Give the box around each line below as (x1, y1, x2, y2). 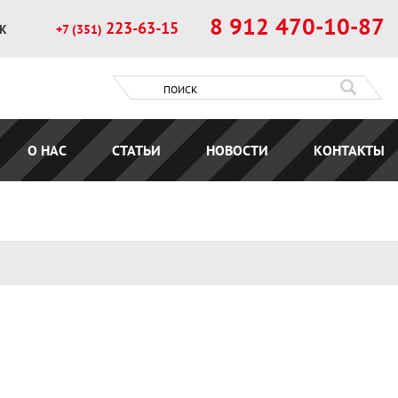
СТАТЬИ (112, 141, 162, 160)
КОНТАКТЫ (314, 141, 385, 160)
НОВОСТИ (206, 141, 269, 160)
